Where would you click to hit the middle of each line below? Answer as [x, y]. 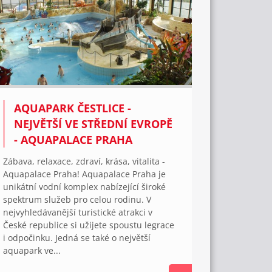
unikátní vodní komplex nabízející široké [85, 187]
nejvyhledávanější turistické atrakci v [78, 212]
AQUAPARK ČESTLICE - [73, 108]
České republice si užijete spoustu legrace [89, 225]
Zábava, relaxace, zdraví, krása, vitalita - [84, 161]
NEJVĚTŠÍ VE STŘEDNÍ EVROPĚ [93, 124]
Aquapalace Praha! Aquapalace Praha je [85, 174]
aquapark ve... [32, 251]
